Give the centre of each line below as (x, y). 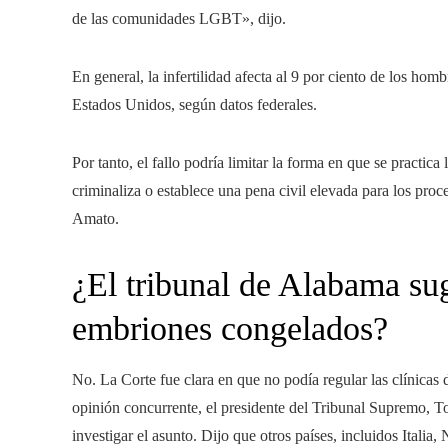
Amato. (95, 219)
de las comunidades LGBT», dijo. (179, 19)
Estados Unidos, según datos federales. (194, 105)
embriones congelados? (230, 329)
